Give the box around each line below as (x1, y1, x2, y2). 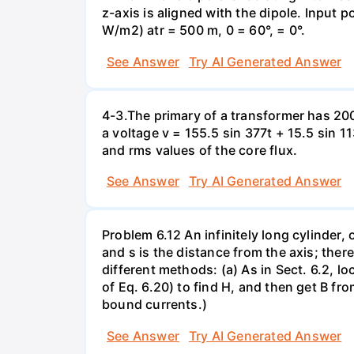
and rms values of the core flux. (102, 141, 298, 158)
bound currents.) (102, 296, 208, 313)
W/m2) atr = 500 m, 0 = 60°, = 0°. (102, 22, 306, 39)
